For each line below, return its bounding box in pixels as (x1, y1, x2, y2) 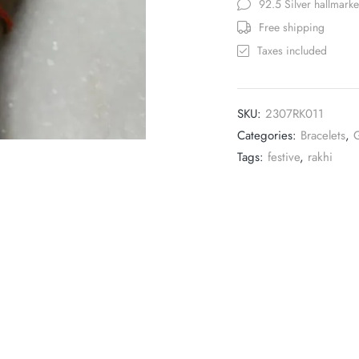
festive (268, 147, 300, 166)
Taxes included (257, 42, 327, 59)
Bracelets (301, 126, 345, 144)
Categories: (237, 126, 301, 144)
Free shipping (259, 19, 325, 36)
